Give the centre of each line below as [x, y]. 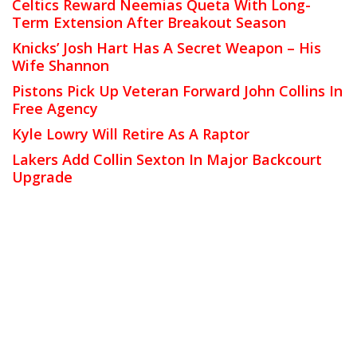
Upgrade [42, 177]
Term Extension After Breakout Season [149, 23]
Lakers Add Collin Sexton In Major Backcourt [167, 160]
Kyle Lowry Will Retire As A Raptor [131, 134]
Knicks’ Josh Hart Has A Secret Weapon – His [167, 48]
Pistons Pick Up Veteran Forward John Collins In [177, 91]
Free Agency [55, 109]
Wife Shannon [61, 66]
